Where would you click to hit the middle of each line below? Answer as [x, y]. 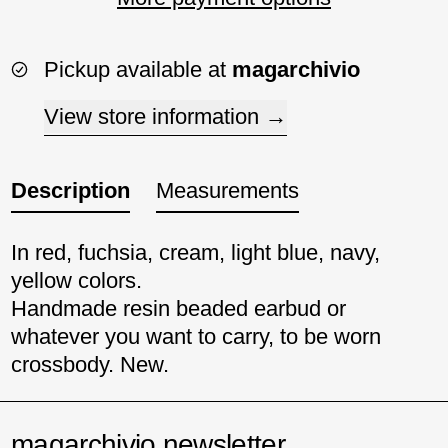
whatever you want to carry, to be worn [196, 337]
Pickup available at [138, 69]
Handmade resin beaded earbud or [178, 309]
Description [70, 191]
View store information [151, 117]
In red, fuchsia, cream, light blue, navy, [195, 253]
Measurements [227, 191]
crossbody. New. [90, 365]
